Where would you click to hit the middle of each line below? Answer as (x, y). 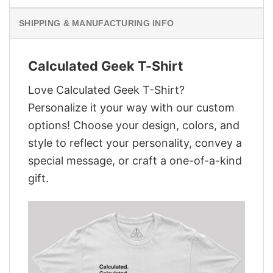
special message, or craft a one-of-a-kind (135, 160)
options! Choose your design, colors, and (134, 125)
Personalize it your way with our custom (131, 107)
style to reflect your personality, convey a (135, 143)
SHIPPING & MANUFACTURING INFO (97, 23)
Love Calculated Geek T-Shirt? (106, 90)
